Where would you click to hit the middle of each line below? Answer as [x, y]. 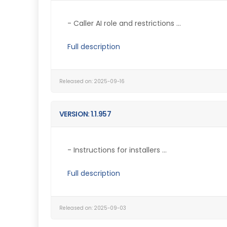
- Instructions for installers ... [117, 150]
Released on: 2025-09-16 [92, 81]
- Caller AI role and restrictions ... [124, 23]
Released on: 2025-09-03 [93, 208]
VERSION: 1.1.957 [85, 114]
